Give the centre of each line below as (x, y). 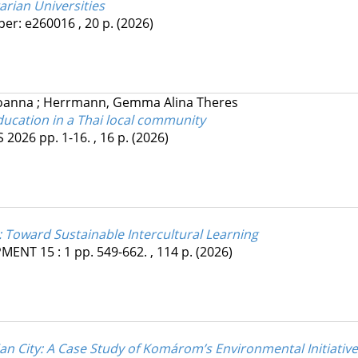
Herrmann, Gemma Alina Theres (140, 103)
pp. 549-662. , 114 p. (135, 252)
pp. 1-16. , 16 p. (85, 138)
